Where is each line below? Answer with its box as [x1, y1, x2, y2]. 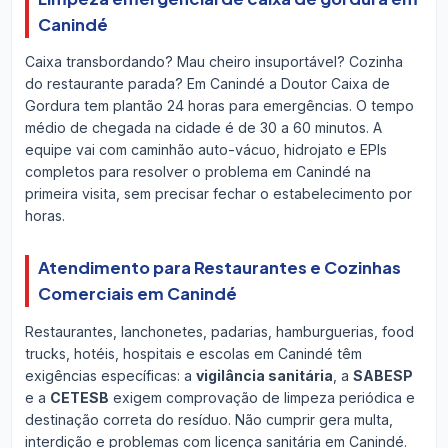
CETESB [49, 388, 109, 406]
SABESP [352, 366, 413, 384]
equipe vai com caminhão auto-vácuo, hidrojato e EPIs [24, 141, 387, 159]
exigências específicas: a [24, 366, 196, 384]
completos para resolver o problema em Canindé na [24, 163, 371, 181]
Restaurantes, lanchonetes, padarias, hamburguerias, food [24, 322, 414, 340]
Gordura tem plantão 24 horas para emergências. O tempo [24, 97, 414, 115]
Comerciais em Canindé [37, 283, 237, 305]
